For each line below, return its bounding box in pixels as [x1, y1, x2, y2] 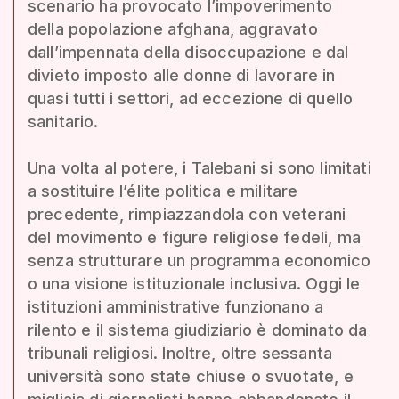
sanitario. [28, 112, 99, 131]
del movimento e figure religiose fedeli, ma [28, 228, 361, 247]
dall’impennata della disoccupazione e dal [28, 43, 349, 61]
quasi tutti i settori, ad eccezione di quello [28, 89, 354, 108]
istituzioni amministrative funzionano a [28, 297, 324, 316]
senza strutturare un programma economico [28, 251, 371, 270]
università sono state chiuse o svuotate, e [28, 367, 354, 386]
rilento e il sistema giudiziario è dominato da [28, 321, 368, 339]
